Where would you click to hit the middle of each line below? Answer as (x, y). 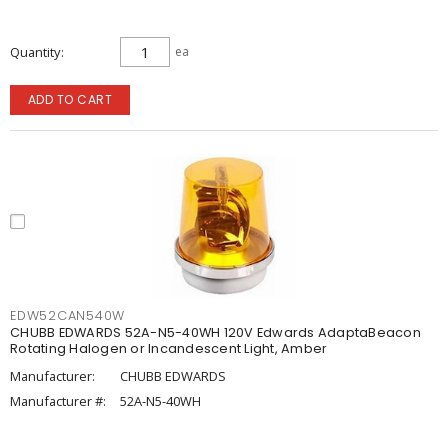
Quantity (35, 52)
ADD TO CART (70, 99)
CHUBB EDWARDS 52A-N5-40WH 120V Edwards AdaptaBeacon (215, 332)
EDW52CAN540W (67, 315)
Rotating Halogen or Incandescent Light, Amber (169, 348)
